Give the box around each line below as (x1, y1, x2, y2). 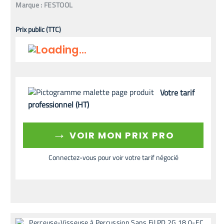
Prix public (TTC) (15, 23, 61, 34)
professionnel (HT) (28, 98, 89, 111)
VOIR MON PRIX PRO (66, 129, 174, 142)
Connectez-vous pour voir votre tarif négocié (48, 152, 178, 163)
